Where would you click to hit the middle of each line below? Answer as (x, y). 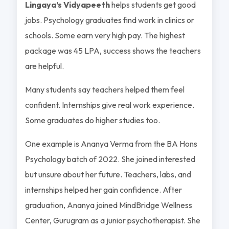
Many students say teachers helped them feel (105, 89)
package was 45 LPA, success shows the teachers (113, 50)
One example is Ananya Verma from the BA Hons (111, 143)
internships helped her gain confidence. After (103, 189)
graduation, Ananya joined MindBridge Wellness (108, 205)
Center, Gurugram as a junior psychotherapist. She (112, 220)
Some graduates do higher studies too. (92, 120)
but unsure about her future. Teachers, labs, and (108, 174)
